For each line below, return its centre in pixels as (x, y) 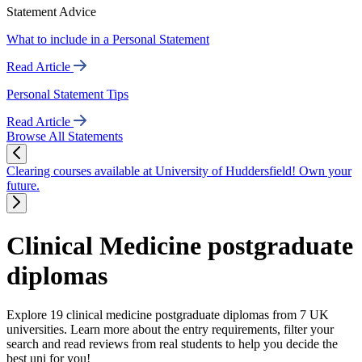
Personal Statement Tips (67, 95)
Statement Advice (51, 12)
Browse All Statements (65, 137)
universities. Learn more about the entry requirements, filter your (170, 329)
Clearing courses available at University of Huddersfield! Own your (179, 171)
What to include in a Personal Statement (108, 40)
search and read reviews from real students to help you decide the (172, 343)
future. (23, 186)
